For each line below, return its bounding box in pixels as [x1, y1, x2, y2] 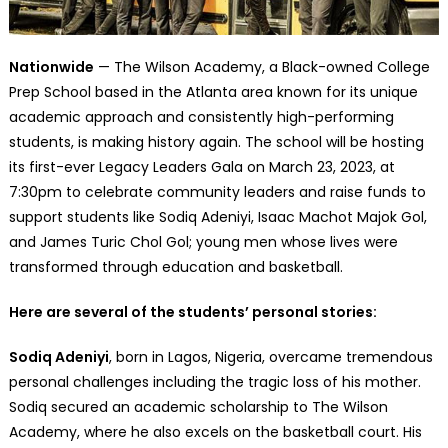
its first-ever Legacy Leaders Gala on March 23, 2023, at [8, 156, 395, 177]
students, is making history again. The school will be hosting [8, 131, 424, 152]
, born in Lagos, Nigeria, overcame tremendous [108, 346, 433, 367]
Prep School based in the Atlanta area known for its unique [8, 81, 418, 102]
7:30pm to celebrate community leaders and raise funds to [8, 181, 426, 202]
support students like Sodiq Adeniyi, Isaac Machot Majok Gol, [8, 206, 427, 227]
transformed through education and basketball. [8, 256, 343, 277]
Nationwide [8, 56, 94, 77]
